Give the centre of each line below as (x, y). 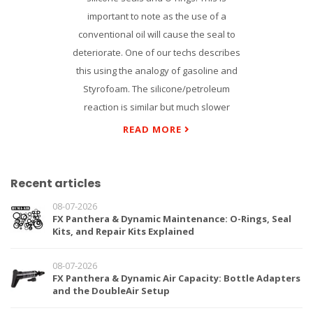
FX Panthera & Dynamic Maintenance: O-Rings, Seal (172, 219)
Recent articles (56, 183)
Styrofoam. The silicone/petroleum (156, 89)
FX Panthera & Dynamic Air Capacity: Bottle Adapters (176, 278)
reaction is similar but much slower (156, 107)
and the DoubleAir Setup (111, 291)
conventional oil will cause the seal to (156, 34)
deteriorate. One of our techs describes (156, 52)
